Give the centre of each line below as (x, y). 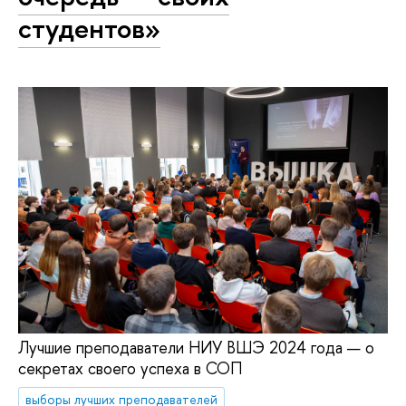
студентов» (89, 28)
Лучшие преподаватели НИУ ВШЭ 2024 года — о (196, 348)
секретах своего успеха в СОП (130, 369)
